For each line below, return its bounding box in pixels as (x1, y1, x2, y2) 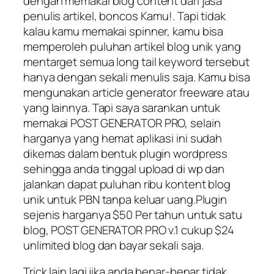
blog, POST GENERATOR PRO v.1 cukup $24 (23, 221, 235, 238)
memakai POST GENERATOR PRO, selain (23, 114, 221, 131)
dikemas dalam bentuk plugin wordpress (23, 145, 228, 161)
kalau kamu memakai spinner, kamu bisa (23, 23, 224, 39)
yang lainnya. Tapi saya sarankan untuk (23, 99, 221, 116)
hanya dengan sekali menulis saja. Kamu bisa (23, 68, 250, 85)
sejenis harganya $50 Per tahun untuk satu (23, 206, 242, 223)
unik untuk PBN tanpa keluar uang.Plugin (23, 191, 228, 207)
